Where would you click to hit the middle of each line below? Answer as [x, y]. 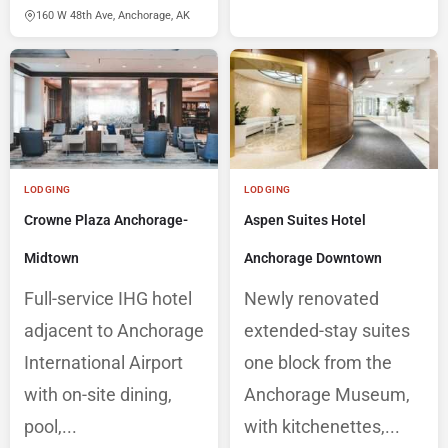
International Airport [103, 363]
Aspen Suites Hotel [305, 220]
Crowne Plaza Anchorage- [106, 220]
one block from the [318, 363]
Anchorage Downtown [313, 258]
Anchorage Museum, [327, 395]
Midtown [51, 258]
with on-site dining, [98, 395]
